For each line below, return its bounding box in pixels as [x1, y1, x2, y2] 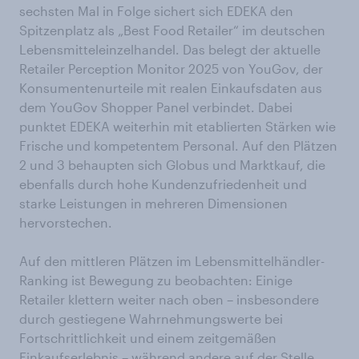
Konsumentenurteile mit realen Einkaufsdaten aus [19, 80, 322, 96]
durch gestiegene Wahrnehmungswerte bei [19, 311, 283, 327]
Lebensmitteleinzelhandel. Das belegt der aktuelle [19, 42, 321, 58]
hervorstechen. [19, 215, 112, 231]
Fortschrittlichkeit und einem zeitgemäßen [19, 330, 276, 346]
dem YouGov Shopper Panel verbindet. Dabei [19, 99, 292, 115]
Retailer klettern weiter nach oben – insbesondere [19, 292, 319, 308]
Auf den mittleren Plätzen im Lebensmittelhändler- [19, 253, 325, 269]
